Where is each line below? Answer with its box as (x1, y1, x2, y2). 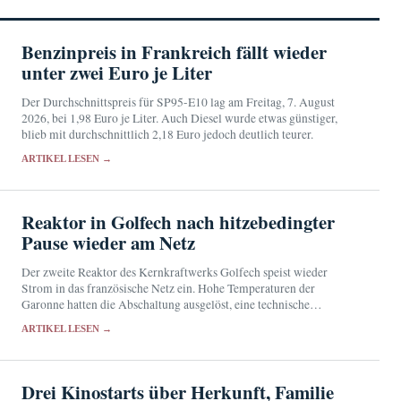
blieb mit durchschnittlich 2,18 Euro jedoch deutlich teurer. (21, 125, 313, 142)
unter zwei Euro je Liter (21, 58, 212, 86)
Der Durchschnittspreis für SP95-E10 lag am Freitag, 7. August (21, 93, 335, 110)
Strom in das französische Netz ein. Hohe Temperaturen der (21, 279, 315, 296)
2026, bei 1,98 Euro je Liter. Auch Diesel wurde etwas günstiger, (21, 109, 337, 126)
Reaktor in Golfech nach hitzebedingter (21, 208, 335, 235)
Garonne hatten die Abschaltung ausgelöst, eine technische (21, 295, 310, 312)
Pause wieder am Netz (21, 228, 195, 256)
